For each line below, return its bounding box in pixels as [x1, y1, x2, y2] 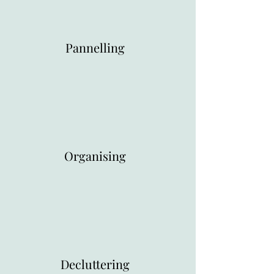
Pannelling [65, 39, 125, 56]
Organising [64, 147, 126, 164]
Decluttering [60, 256, 130, 272]
